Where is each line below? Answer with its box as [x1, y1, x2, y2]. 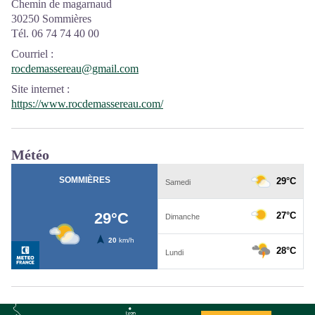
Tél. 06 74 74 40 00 [11, 27, 99, 39]
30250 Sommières [11, 13, 91, 25]
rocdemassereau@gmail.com [11, 63, 139, 75]
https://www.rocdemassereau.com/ [11, 98, 163, 110]
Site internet [11, 83, 64, 95]
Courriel [11, 48, 48, 60]
